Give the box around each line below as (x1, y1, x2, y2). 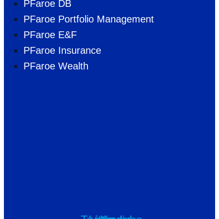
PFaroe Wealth (23, 61, 88, 72)
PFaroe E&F (23, 29, 77, 41)
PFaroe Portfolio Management (23, 14, 154, 25)
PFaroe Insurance (23, 45, 101, 56)
